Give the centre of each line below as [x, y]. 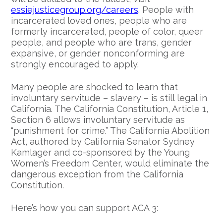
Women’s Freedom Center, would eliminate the [110, 164]
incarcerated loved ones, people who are [99, 21]
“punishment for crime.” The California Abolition [110, 131]
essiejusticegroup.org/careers [75, 10]
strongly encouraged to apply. [75, 64]
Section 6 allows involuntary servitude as [98, 120]
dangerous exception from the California [97, 174]
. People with [166, 10]
